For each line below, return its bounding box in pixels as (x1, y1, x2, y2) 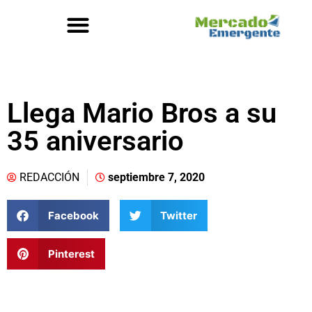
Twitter (160, 208, 197, 222)
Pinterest (47, 247, 95, 260)
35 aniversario (7, 125, 184, 157)
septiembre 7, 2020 (108, 171, 205, 184)
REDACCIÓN (19, 171, 79, 184)
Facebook (47, 208, 99, 222)
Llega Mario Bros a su (7, 97, 276, 130)
